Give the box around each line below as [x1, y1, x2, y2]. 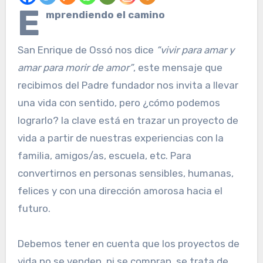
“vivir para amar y [156, 44, 234, 56]
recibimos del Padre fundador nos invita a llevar [17, 79, 238, 92]
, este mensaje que [133, 62, 222, 74]
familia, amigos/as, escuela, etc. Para [17, 150, 191, 162]
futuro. [17, 203, 53, 215]
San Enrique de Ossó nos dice [17, 44, 156, 56]
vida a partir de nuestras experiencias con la [17, 132, 224, 144]
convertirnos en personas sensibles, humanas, [17, 167, 234, 180]
